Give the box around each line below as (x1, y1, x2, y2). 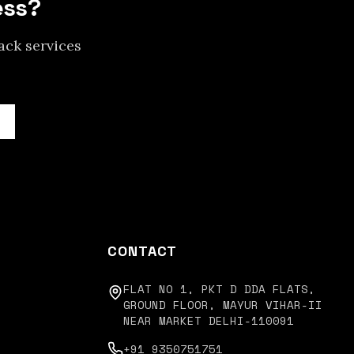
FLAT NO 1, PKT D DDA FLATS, (123, 281, 315, 297)
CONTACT (107, 242, 178, 260)
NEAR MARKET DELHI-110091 (123, 312, 294, 329)
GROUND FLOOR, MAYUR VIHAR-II (123, 296, 322, 313)
